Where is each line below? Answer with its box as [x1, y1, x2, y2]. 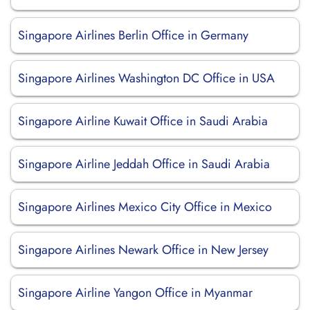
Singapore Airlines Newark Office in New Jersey [18, 241, 268, 259]
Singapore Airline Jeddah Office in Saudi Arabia [18, 155, 270, 173]
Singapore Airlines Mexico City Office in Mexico [18, 198, 272, 216]
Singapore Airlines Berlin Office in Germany [18, 26, 248, 44]
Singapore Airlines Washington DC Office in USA [18, 69, 275, 87]
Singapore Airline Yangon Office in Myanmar [18, 284, 253, 302]
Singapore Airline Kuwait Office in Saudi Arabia [18, 112, 268, 130]
